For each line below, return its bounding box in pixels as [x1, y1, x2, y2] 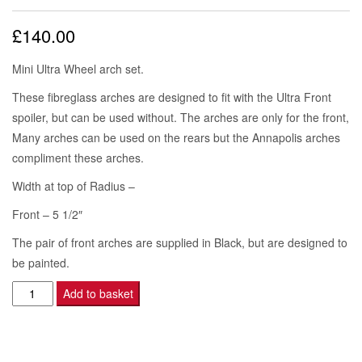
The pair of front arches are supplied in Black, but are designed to [12, 234, 347, 250]
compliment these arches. [12, 149, 144, 166]
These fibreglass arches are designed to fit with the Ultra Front [12, 88, 331, 105]
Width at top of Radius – [12, 177, 135, 194]
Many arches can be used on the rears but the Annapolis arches [12, 128, 340, 145]
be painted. [12, 254, 69, 271]
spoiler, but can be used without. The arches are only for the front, [12, 108, 349, 125]
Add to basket [62, 284, 133, 301]
